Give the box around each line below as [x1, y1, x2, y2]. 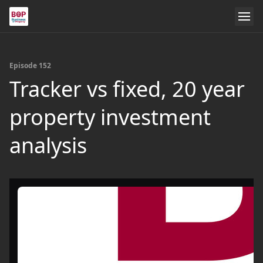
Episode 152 [9, 60, 51, 70]
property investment [9, 103, 211, 131]
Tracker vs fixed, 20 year [9, 75, 245, 103]
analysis [9, 131, 87, 160]
